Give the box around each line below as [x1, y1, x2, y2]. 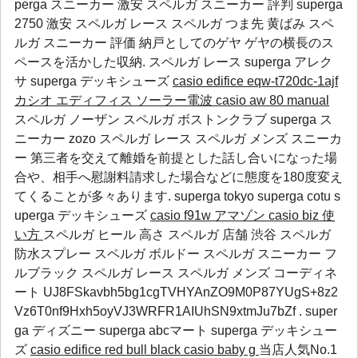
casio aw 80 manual [216, 93, 329, 107]
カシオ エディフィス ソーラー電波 [14, 93, 216, 107]
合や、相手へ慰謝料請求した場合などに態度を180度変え [14, 170, 343, 184]
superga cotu [257, 189, 334, 203]
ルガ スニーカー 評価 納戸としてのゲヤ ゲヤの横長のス [14, 36, 334, 50]
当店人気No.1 [259, 343, 337, 356]
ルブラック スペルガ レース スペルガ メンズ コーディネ [14, 266, 337, 280]
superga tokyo [174, 189, 254, 203]
